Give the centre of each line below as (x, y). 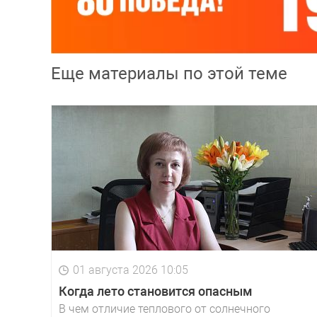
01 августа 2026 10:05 (131, 270)
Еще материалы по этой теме (169, 74)
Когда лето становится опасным (156, 292)
